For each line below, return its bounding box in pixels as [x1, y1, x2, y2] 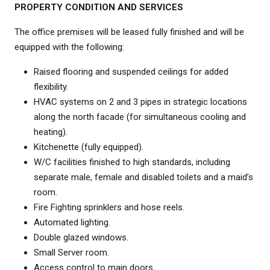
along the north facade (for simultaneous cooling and [34, 111, 246, 123]
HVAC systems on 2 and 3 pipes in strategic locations [34, 96, 247, 108]
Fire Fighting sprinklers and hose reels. [34, 202, 184, 213]
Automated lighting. [34, 217, 110, 228]
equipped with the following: [14, 42, 124, 53]
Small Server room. [34, 247, 109, 259]
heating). [34, 127, 67, 138]
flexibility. [34, 81, 68, 93]
